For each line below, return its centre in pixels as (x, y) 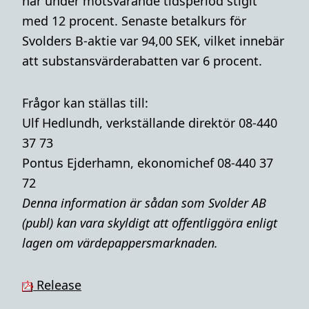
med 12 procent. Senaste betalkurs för (134, 21)
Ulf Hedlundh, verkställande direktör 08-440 (150, 123)
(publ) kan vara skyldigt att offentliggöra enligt (150, 223)
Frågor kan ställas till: (85, 103)
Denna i (43, 203)
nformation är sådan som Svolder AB (165, 203)
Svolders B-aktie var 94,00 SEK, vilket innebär (153, 41)
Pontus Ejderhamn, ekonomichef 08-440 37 (148, 163)
